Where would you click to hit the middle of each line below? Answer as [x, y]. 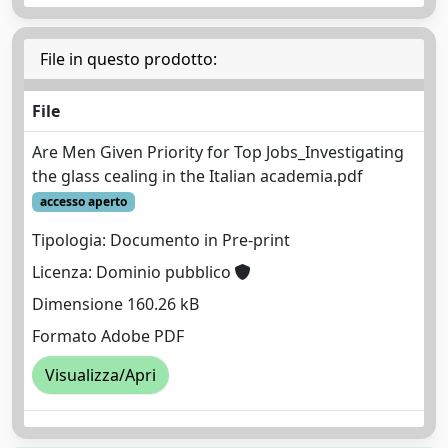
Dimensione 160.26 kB [115, 304]
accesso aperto [83, 201]
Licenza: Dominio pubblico [133, 272]
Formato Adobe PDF [108, 336]
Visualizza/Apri [100, 375]
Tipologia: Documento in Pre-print [161, 240]
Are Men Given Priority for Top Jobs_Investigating [218, 152]
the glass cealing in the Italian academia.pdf [197, 176]
